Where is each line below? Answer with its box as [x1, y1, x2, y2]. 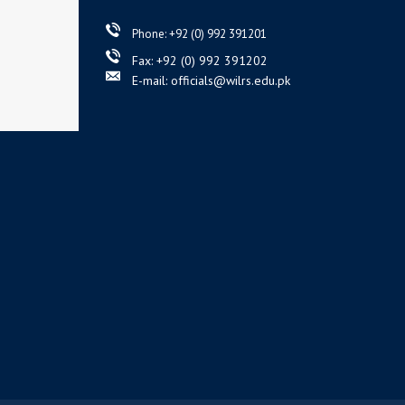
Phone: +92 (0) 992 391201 [132, 26, 267, 42]
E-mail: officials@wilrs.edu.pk [132, 72, 290, 89]
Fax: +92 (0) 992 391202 [132, 52, 268, 70]
